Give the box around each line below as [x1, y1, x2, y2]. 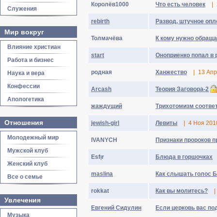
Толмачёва [91, 35, 123, 42]
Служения [7, 5, 37, 12]
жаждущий [91, 103, 122, 109]
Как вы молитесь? [155, 187, 208, 194]
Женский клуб [7, 160, 47, 167]
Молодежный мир [7, 134, 59, 141]
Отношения [4, 119, 43, 126]
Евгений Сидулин [91, 204, 141, 211]
